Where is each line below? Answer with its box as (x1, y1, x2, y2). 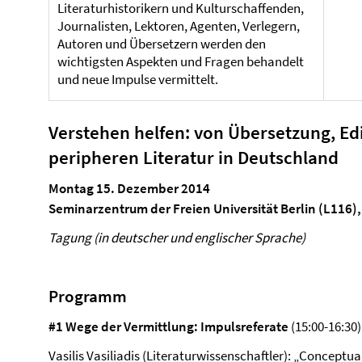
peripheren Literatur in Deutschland (48, 145, 339, 169)
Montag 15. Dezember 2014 (48, 179, 210, 197)
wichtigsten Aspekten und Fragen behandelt (57, 53, 304, 70)
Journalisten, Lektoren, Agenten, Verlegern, (57, 17, 300, 35)
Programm (48, 285, 127, 307)
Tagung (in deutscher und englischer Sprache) (48, 229, 305, 246)
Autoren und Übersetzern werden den (57, 35, 266, 53)
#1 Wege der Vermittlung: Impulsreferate (48, 318, 288, 335)
